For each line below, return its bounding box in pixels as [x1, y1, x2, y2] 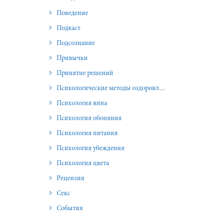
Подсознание [57, 40, 95, 47]
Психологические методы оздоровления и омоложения [57, 85, 159, 92]
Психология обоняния [57, 115, 122, 122]
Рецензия [57, 175, 84, 182]
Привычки [57, 55, 88, 62]
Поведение [57, 10, 88, 17]
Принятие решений [57, 70, 113, 77]
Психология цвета [57, 160, 109, 167]
